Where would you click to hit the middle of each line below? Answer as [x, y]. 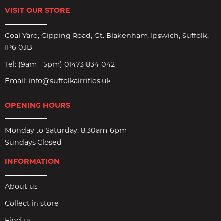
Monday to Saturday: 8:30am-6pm [66, 130]
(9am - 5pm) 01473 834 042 [67, 64]
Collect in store [32, 203]
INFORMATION [32, 161]
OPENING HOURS [37, 105]
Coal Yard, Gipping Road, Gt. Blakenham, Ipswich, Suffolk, [107, 35]
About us [21, 186]
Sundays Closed [33, 142]
